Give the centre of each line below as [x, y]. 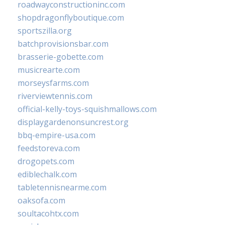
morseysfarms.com [53, 83]
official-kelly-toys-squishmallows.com [87, 109]
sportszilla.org [45, 31]
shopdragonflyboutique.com [71, 18]
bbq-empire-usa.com [57, 135]
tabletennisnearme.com [62, 188]
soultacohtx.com [48, 214]
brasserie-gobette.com [61, 57]
